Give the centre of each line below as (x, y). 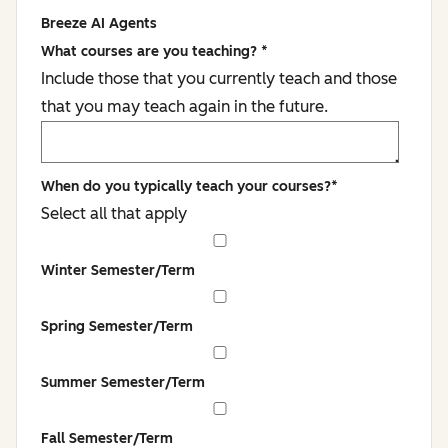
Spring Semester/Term (117, 326)
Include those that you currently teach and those (219, 78)
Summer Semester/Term (123, 382)
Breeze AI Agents (99, 23)
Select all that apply (114, 213)
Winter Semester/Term (118, 270)
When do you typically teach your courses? (186, 186)
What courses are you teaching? (151, 51)
